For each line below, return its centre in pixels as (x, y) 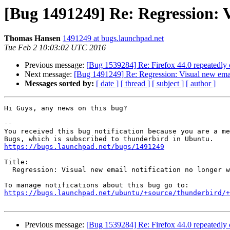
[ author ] (201, 84)
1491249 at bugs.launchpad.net (113, 39)
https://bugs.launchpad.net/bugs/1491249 (84, 147)
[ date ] (107, 84)
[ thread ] (135, 84)
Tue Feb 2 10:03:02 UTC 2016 (55, 48)
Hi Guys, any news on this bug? (66, 108)
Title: (16, 162)
